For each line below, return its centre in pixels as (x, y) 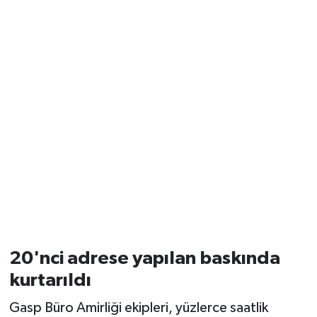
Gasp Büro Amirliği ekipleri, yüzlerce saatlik (138, 308)
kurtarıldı (50, 280)
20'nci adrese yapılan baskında (144, 258)
